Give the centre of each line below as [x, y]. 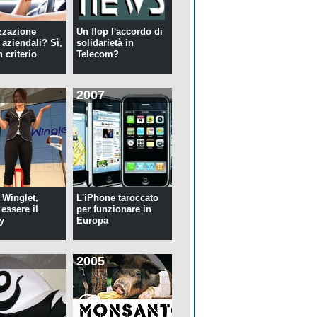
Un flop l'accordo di [119, 32]
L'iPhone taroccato [117, 198]
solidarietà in [105, 43]
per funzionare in [114, 209]
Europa [92, 221]
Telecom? [97, 54]
